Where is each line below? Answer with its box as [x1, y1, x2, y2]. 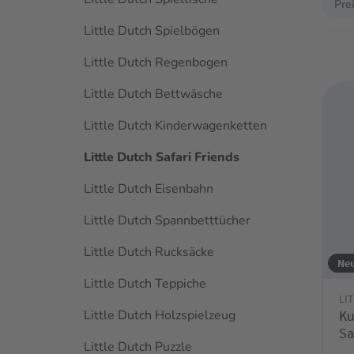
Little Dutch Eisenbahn [84, 180, 213, 198]
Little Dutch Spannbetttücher [84, 212, 250, 229]
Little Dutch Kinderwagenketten [84, 117, 267, 134]
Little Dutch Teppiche [84, 275, 206, 292]
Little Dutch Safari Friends [84, 149, 239, 166]
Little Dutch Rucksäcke [84, 243, 214, 261]
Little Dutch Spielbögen [84, 22, 220, 40]
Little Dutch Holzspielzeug [84, 307, 235, 324]
